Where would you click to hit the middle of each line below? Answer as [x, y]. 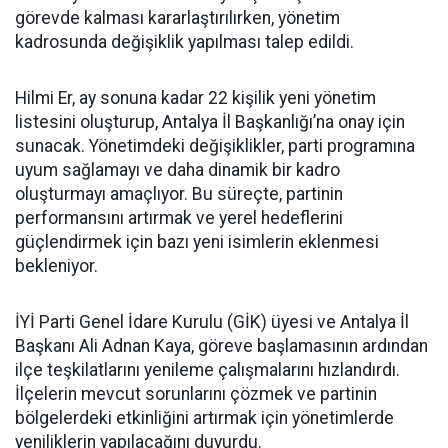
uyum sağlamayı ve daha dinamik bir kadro [177, 169]
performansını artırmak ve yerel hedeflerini [179, 217]
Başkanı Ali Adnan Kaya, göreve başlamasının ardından [221, 345]
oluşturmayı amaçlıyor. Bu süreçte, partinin [179, 193]
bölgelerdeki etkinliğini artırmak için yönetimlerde [204, 417]
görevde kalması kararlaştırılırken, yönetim [177, 17]
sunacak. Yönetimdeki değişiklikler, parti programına [215, 145]
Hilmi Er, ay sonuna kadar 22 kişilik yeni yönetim [195, 97]
